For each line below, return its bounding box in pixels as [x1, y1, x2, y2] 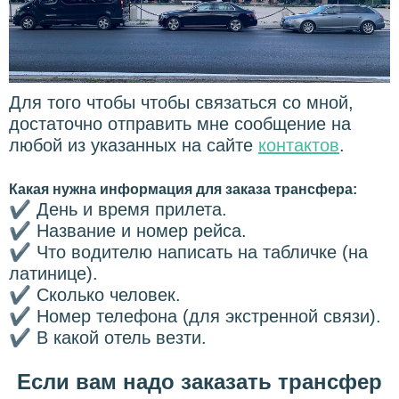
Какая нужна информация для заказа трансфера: [9, 182, 357, 198]
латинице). [9, 264, 98, 284]
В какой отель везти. [37, 328, 207, 348]
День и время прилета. [37, 199, 227, 220]
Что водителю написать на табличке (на [37, 242, 368, 263]
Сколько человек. [37, 285, 181, 305]
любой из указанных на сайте [9, 135, 258, 156]
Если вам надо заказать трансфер [17, 370, 382, 395]
